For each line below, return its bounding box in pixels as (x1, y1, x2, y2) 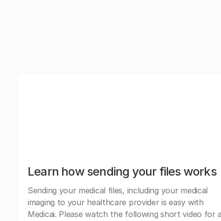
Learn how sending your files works (28, 164, 217, 179)
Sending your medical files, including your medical (28, 185, 208, 195)
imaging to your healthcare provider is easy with (28, 197, 204, 207)
